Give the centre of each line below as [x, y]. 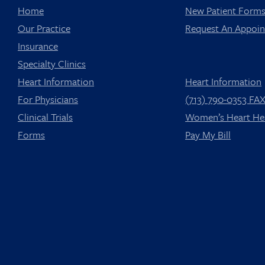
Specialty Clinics [52, 63]
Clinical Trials [45, 117]
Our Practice [44, 28]
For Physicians [48, 99]
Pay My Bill [208, 134]
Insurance [38, 46]
